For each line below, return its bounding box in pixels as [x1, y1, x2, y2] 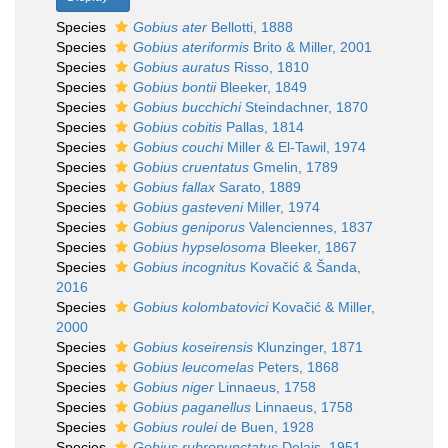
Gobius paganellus [133, 399, 251, 415]
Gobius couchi [133, 139, 223, 155]
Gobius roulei [133, 419, 217, 435]
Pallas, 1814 [222, 119, 304, 135]
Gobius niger [133, 379, 214, 395]
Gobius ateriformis [133, 39, 249, 55]
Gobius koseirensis [133, 339, 253, 355]
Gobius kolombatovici [133, 299, 268, 315]
